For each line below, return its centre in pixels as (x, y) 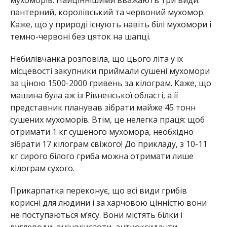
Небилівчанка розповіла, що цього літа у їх (96, 59)
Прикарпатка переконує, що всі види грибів (98, 191)
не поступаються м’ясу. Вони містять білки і (96, 215)
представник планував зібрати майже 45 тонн (103, 108)
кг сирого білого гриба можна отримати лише (102, 156)
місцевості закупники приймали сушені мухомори (110, 71)
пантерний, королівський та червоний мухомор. (107, 12)
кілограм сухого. (42, 168)
